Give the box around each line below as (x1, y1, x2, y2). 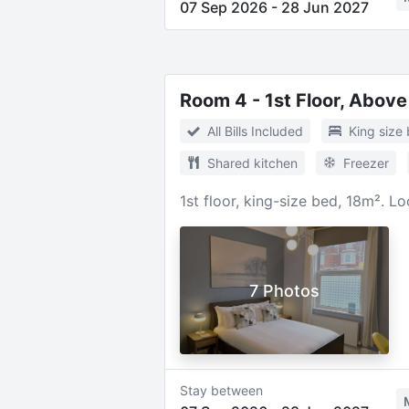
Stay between (179, 383, 263, 398)
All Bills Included (206, 123, 303, 139)
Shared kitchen (206, 155, 298, 171)
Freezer (342, 155, 389, 171)
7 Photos (248, 280, 320, 300)
